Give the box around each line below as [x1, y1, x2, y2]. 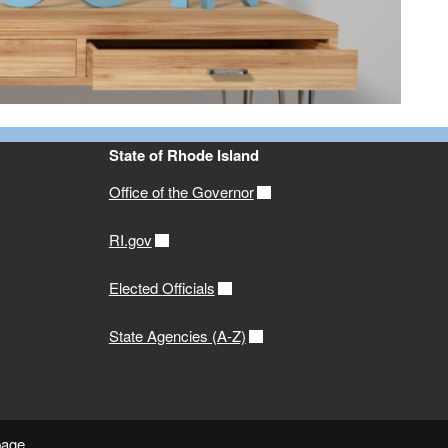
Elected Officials [108, 277, 215, 299]
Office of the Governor [108, 181, 254, 203]
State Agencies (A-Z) [108, 325, 246, 347]
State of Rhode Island [108, 144, 259, 167]
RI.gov [108, 229, 152, 251]
